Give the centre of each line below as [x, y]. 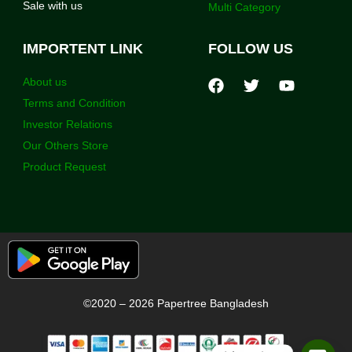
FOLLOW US [250, 48]
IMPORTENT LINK [83, 48]
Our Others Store [67, 145]
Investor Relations [68, 124]
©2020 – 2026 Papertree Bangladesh [176, 304]
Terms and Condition [74, 103]
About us [45, 81]
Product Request [64, 166]
